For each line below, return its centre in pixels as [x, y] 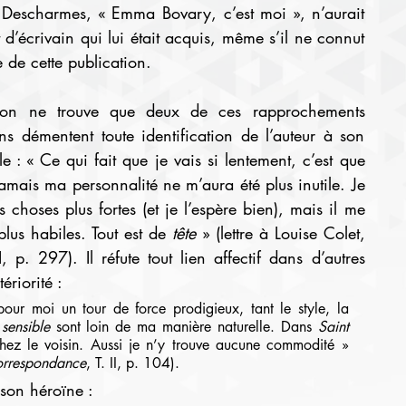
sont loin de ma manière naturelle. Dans [187, 327]
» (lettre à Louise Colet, [283, 233]
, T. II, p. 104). [132, 363]
